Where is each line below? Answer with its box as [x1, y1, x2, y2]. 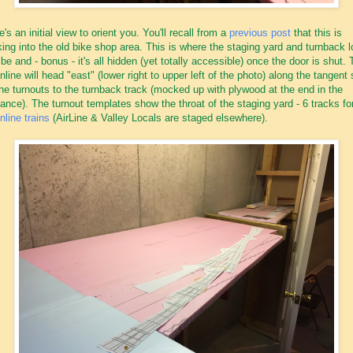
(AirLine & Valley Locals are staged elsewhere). [50, 111, 268, 124]
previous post [229, 26, 291, 39]
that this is [291, 26, 342, 39]
